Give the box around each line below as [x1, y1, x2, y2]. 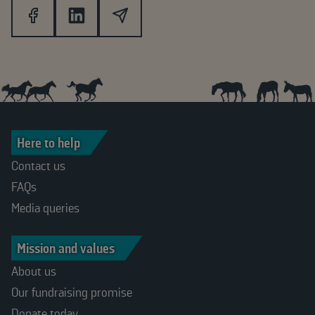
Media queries [11, 200, 79, 216]
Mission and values [17, 239, 115, 257]
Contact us [11, 157, 65, 174]
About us [11, 263, 56, 279]
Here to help [17, 134, 80, 151]
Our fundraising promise [11, 284, 132, 300]
